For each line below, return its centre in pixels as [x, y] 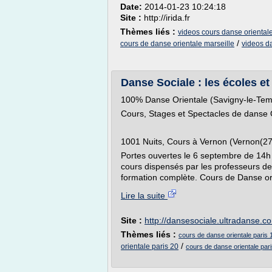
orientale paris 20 [150, 246]
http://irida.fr [167, 18]
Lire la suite [144, 195]
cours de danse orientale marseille [177, 44]
